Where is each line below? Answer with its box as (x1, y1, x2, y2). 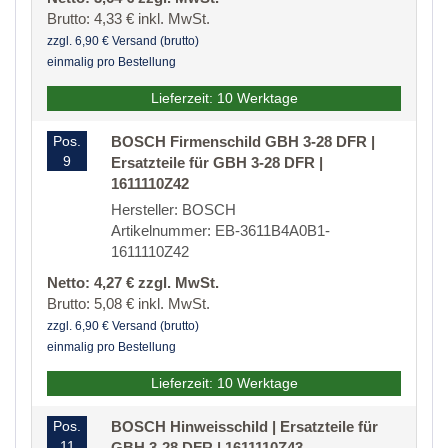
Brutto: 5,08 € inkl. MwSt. (47, 295, 210, 313)
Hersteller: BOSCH (111, 201, 236, 219)
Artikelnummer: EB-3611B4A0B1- (111, 222, 330, 240)
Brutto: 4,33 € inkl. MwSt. (47, 10, 210, 28)
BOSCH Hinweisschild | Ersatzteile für (111, 418, 378, 436)
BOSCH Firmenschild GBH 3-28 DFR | (111, 133, 375, 151)
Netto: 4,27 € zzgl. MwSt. (47, 274, 219, 292)
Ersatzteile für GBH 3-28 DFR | (111, 154, 323, 172)
